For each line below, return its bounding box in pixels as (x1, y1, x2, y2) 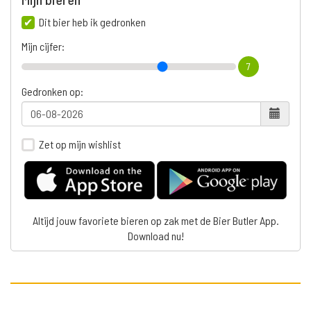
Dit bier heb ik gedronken (39, 15, 146, 28)
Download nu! (127, 229, 184, 243)
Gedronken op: (22, 84, 83, 98)
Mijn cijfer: (22, 39, 65, 53)
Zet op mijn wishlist (39, 137, 121, 151)
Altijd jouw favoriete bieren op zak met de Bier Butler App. (32, 214, 279, 228)
